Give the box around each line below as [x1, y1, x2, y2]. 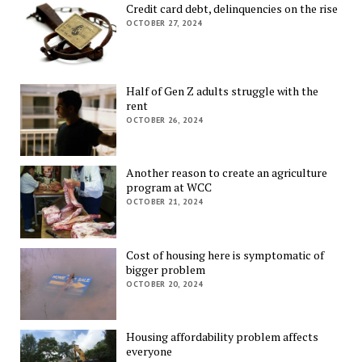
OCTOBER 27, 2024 [126, 18, 203, 29]
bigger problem [126, 261, 206, 277]
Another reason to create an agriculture [126, 165, 328, 181]
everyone [126, 343, 173, 360]
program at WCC [126, 179, 213, 196]
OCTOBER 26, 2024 [126, 114, 204, 125]
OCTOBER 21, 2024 [126, 196, 204, 208]
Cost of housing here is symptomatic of [126, 246, 325, 263]
